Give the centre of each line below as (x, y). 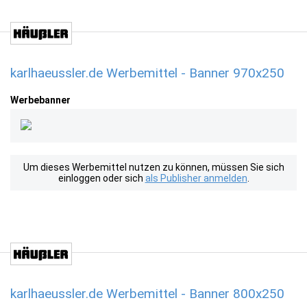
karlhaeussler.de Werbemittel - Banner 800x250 (147, 294)
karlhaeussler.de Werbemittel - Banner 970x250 (147, 73)
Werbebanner (40, 100)
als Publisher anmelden (196, 178)
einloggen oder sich (101, 178)
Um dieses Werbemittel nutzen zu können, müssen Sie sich (153, 167)
